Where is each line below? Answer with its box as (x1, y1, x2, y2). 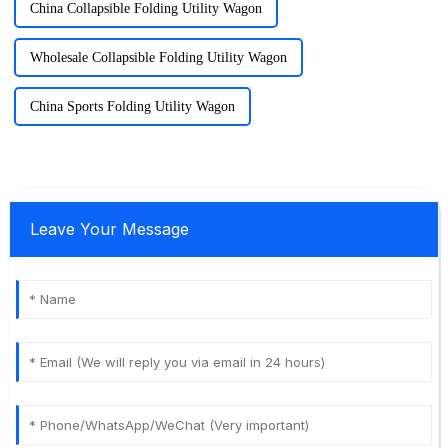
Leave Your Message (29, 219, 189, 240)
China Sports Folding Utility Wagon (29, 99, 235, 115)
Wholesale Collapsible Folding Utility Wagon (29, 50, 287, 66)
